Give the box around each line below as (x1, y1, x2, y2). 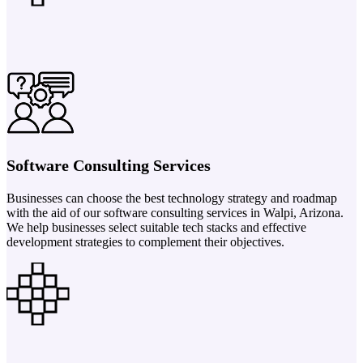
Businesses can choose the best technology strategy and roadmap (6, 190, 337, 205)
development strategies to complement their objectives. (6, 234, 284, 249)
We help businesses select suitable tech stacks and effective (6, 220, 306, 234)
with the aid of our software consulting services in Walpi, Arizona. (6, 205, 344, 220)
